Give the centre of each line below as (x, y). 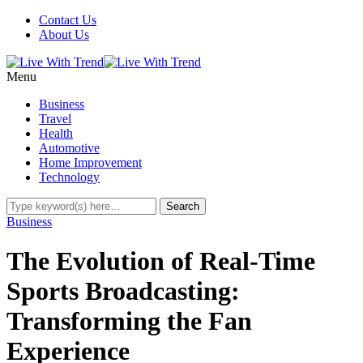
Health (56, 133)
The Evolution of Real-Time (161, 261)
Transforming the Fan (129, 321)
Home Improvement (90, 162)
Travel (55, 119)
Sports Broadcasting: (123, 291)
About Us (64, 34)
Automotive (69, 148)
